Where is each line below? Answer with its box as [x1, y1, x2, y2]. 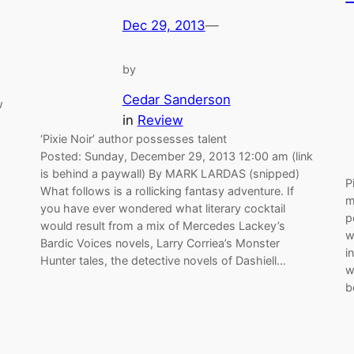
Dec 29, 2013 [122, 17, 205, 34]
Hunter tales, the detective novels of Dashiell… [40, 253, 286, 267]
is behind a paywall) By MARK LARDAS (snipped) [40, 166, 299, 180]
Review [137, 111, 183, 128]
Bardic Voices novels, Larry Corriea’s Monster [40, 235, 280, 250]
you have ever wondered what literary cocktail [40, 201, 285, 215]
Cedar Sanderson [122, 91, 231, 107]
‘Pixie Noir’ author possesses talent [40, 131, 227, 145]
